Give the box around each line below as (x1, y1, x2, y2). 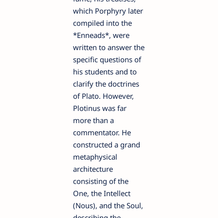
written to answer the (73, 42, 145, 53)
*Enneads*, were (73, 30, 129, 40)
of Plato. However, (73, 91, 134, 101)
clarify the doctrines (73, 79, 139, 89)
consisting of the (73, 176, 128, 186)
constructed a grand (73, 140, 140, 150)
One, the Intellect (73, 188, 130, 199)
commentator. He (73, 127, 131, 138)
